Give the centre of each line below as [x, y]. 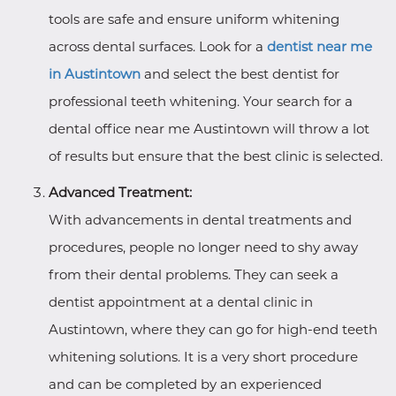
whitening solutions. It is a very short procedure [203, 357]
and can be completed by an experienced [185, 384]
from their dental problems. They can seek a [194, 274]
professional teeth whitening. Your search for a [201, 101]
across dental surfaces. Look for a [158, 46]
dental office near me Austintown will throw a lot [209, 129]
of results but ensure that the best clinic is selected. [216, 156]
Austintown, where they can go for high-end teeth [213, 329]
